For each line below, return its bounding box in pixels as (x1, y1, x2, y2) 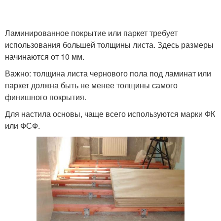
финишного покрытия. (5, 91, 86, 103)
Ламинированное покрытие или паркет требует (5, 27, 178, 38)
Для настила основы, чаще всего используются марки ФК (5, 108, 215, 119)
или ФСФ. (5, 120, 40, 131)
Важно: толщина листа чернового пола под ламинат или (5, 68, 211, 79)
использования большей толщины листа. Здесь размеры (5, 39, 214, 50)
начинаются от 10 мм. (5, 51, 84, 62)
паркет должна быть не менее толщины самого (5, 79, 178, 91)
